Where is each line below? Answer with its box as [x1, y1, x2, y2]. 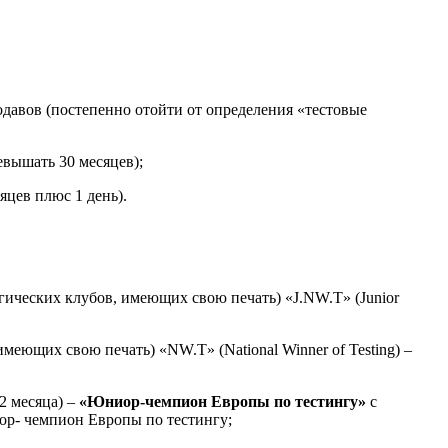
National [224, 341, 278, 359]
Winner [282, 341, 328, 359]
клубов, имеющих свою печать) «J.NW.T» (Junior [65, 289, 399, 307]
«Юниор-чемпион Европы [79, 393, 270, 411]
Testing [349, 341, 395, 359]
